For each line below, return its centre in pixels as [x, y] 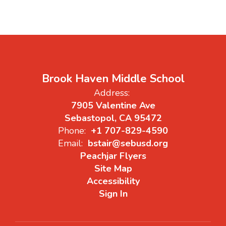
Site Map [113, 168]
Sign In [113, 193]
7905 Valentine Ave [113, 105]
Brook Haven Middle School [113, 78]
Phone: [72, 130]
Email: [70, 143]
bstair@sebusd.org [128, 143]
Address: [112, 93]
